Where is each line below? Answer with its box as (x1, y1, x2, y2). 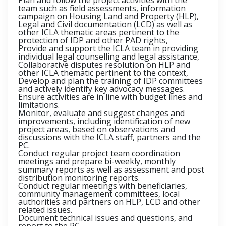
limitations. (18, 99, 60, 110)
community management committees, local (18, 188, 180, 199)
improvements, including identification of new (18, 116, 190, 127)
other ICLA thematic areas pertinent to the (18, 27, 179, 38)
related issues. (18, 204, 72, 215)
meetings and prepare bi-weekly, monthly (18, 156, 176, 167)
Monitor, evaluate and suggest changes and (18, 107, 185, 119)
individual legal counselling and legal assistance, (18, 51, 199, 62)
